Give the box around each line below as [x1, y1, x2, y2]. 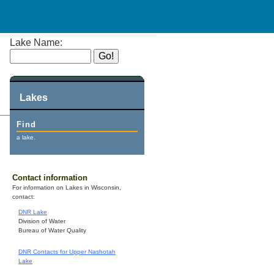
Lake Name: [10, 37, 62, 48]
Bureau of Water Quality [18, 227, 86, 234]
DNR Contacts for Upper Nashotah [18, 248, 116, 256]
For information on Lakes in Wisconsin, [12, 184, 121, 191]
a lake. [17, 134, 36, 141]
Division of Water [18, 218, 65, 225]
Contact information [12, 173, 87, 183]
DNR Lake [18, 209, 47, 216]
